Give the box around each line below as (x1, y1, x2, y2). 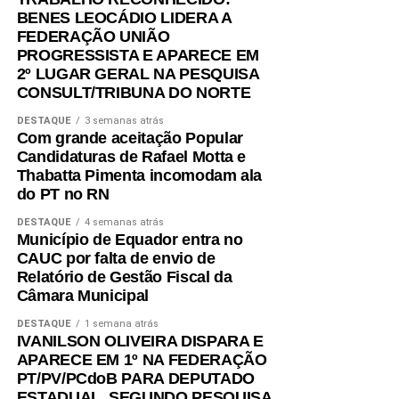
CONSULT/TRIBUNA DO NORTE (16, 84, 251, 102)
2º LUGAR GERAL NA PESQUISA (16, 65, 259, 84)
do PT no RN (16, 185, 110, 204)
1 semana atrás (84, 318, 159, 330)
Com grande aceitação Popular (16, 129, 243, 148)
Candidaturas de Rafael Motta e (16, 148, 247, 167)
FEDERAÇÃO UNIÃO (16, 28, 170, 46)
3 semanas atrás (84, 115, 164, 127)
